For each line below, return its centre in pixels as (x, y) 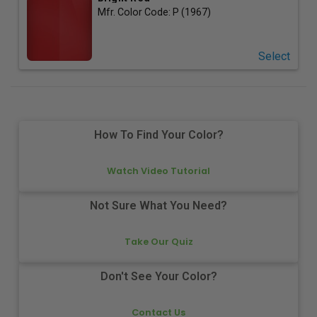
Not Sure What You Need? (158, 206)
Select (274, 56)
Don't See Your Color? (158, 277)
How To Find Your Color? (158, 135)
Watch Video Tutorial (158, 171)
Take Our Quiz (158, 241)
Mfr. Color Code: (135, 12)
